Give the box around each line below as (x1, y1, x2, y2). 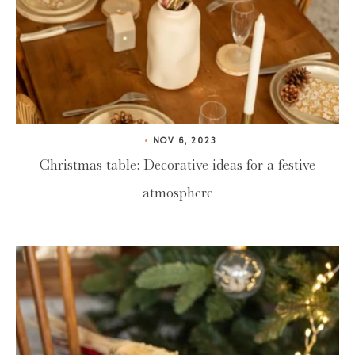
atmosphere (142, 185, 213, 201)
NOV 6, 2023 (152, 137, 216, 147)
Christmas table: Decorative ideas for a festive (40, 157, 315, 174)
